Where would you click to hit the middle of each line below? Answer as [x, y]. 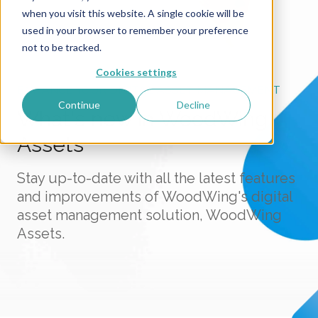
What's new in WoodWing [142, 119]
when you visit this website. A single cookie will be [133, 13]
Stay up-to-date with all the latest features [156, 178]
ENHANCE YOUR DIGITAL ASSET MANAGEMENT [149, 89]
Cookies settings [136, 72]
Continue [79, 105]
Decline [194, 105]
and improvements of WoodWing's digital [155, 196]
